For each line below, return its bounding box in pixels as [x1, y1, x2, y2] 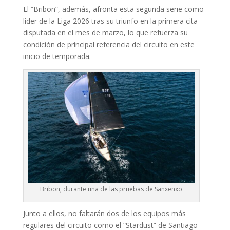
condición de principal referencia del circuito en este [23, 39, 195, 49]
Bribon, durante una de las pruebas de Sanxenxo [40, 184, 183, 194]
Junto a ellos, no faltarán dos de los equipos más [23, 208, 186, 218]
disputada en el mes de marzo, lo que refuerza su [23, 27, 188, 37]
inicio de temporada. [23, 51, 91, 61]
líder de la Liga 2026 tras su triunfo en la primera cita [23, 15, 198, 26]
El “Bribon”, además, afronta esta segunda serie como [23, 4, 204, 14]
